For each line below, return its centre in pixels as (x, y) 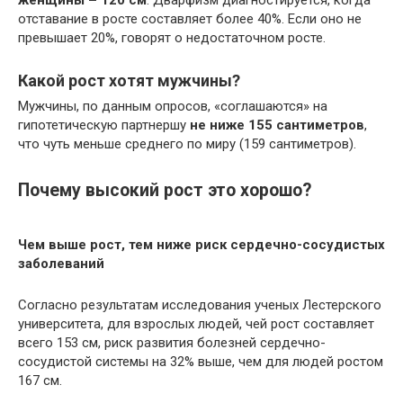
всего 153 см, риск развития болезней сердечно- (172, 342)
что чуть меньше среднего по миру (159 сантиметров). (187, 144)
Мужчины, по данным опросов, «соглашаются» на (173, 107)
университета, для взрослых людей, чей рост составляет (196, 323)
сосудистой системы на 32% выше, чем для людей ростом (201, 361)
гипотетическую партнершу (104, 125)
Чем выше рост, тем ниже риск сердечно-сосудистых (201, 244)
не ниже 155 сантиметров (277, 125)
